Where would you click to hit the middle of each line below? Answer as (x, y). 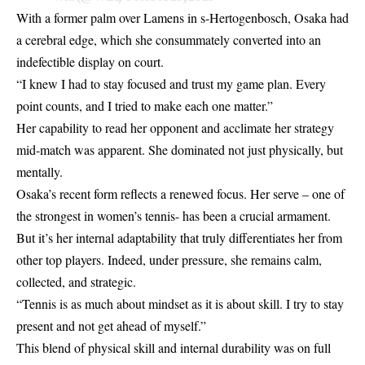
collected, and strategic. (76, 281)
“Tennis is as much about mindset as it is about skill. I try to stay (180, 303)
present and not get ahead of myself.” (111, 325)
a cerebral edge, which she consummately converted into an (169, 39)
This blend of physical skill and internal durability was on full (174, 347)
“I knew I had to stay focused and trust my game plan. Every (171, 83)
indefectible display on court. (90, 61)
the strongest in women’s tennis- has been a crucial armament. (174, 215)
